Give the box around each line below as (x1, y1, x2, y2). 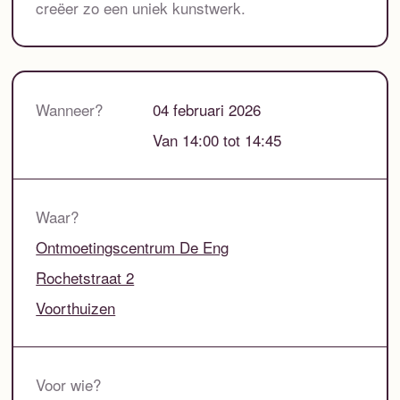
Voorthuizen (36, 296, 116, 320)
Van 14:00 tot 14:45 (153, 129, 282, 152)
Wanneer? (36, 98, 104, 121)
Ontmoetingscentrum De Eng (36, 236, 229, 259)
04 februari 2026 (153, 98, 262, 121)
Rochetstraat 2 (36, 266, 135, 289)
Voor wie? (36, 373, 102, 396)
